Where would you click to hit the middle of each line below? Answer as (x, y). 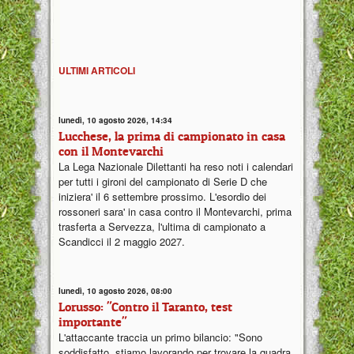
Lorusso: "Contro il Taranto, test (145, 307)
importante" (92, 322)
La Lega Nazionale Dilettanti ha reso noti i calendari (176, 166)
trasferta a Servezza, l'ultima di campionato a (162, 226)
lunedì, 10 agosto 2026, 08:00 (115, 291)
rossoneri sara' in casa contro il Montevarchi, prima (175, 211)
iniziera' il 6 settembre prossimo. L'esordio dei (162, 196)
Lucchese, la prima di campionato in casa (172, 136)
